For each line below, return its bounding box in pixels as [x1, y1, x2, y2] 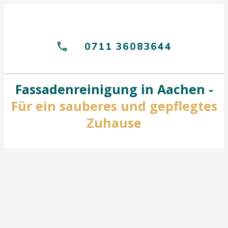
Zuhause [87, 114, 141, 131]
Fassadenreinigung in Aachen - [15, 80, 213, 98]
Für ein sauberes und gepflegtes [11, 97, 217, 115]
